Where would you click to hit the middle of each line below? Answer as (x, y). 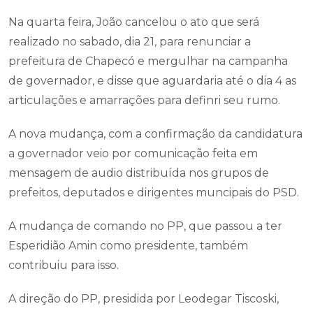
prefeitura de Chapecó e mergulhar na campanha (148, 61)
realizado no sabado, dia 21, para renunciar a (130, 42)
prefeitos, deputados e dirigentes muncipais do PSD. (154, 192)
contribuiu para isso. (64, 265)
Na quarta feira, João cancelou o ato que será (134, 22)
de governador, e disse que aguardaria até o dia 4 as (152, 81)
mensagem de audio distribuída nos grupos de (139, 173)
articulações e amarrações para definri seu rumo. (144, 100)
